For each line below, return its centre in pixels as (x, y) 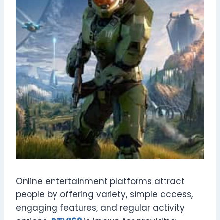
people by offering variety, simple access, (104, 194)
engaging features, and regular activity (100, 207)
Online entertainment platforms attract (100, 181)
